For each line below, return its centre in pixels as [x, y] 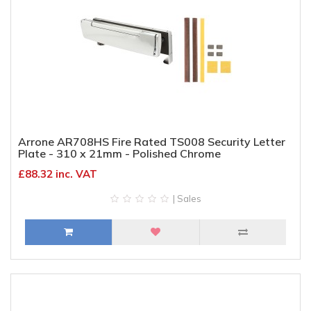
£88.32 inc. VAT [58, 174]
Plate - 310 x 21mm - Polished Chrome [119, 153]
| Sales [186, 199]
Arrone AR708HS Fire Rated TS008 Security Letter [152, 142]
